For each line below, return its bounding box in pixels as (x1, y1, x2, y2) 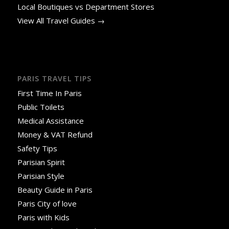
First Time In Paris (17, 88, 84, 99)
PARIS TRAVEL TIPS (17, 74, 91, 84)
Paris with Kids (17, 212, 70, 223)
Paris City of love (17, 198, 77, 209)
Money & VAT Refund (17, 129, 93, 140)
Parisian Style (17, 171, 64, 181)
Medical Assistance (17, 116, 84, 126)
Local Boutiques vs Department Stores (17, 1, 154, 12)
